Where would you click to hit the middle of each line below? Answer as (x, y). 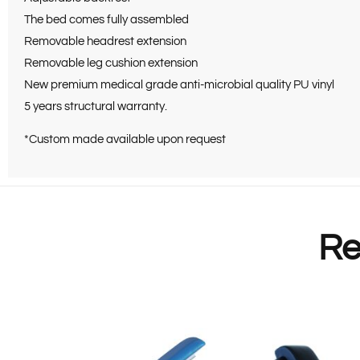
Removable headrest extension (105, 41)
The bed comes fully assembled (106, 19)
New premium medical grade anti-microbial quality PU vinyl (179, 84)
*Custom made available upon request (125, 140)
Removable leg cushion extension (111, 63)
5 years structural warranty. (96, 106)
